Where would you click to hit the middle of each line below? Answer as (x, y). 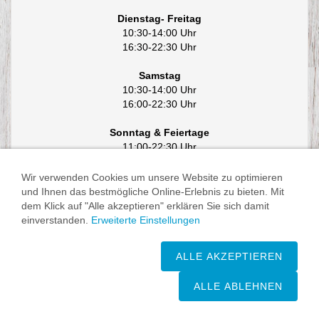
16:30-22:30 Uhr (159, 47)
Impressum (43, 233)
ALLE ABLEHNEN (238, 286)
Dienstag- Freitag (159, 19)
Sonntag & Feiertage (159, 133)
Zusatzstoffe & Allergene (132, 233)
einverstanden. (56, 220)
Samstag (159, 76)
